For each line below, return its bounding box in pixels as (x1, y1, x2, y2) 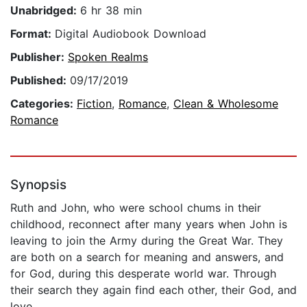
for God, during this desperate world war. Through (10, 267, 276, 281)
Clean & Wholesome (173, 97, 278, 111)
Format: (10, 27, 55, 41)
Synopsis (10, 177, 66, 193)
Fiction (77, 97, 112, 111)
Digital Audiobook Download (55, 27, 206, 41)
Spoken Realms (68, 50, 148, 64)
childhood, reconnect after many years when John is (10, 217, 287, 232)
